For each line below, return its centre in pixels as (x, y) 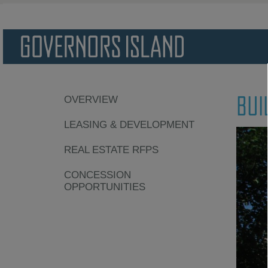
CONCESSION (98, 175)
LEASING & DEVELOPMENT (129, 125)
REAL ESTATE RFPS (111, 150)
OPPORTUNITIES (105, 187)
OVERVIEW (91, 100)
